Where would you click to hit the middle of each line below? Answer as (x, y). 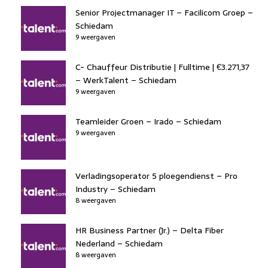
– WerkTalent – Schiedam (126, 80)
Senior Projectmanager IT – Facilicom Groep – (164, 12)
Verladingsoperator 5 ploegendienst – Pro (156, 176)
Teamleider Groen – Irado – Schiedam (148, 121)
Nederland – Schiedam (119, 243)
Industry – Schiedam (115, 189)
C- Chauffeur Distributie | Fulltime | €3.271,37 (162, 67)
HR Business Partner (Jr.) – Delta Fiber (150, 230)
